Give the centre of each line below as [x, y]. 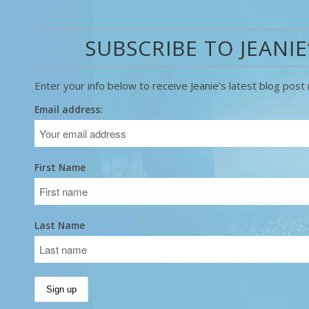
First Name [60, 167]
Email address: [69, 109]
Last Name [60, 225]
